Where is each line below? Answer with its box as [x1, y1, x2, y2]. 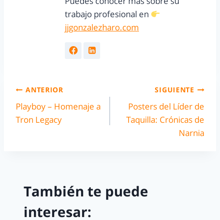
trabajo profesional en [65, 8, 151, 20]
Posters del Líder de [128, 101, 204, 112]
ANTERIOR [26, 84, 63, 94]
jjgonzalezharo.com [65, 21, 139, 33]
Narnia [179, 127, 204, 139]
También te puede [24, 181, 148, 200]
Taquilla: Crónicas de [126, 114, 204, 126]
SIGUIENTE [155, 84, 194, 94]
